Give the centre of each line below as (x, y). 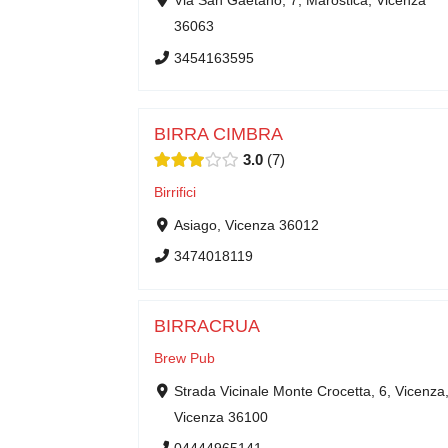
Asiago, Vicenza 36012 (246, 225)
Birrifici (175, 192)
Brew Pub (184, 358)
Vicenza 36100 (220, 417)
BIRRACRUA (207, 326)
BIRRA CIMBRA (218, 134)
